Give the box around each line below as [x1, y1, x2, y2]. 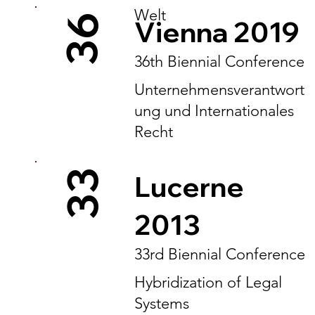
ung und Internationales [134, 101, 294, 120]
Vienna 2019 [134, 15, 300, 49]
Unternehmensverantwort [134, 80, 304, 99]
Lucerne [134, 169, 244, 204]
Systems [134, 294, 189, 313]
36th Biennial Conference [134, 52, 304, 71]
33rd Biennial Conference [134, 245, 305, 264]
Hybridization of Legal [134, 273, 282, 292]
